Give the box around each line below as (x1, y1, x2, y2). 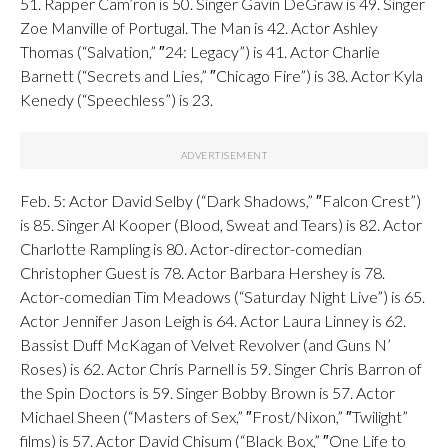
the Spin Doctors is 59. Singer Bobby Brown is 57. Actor (20, 383, 395, 402)
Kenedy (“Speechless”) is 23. (20, 90, 213, 109)
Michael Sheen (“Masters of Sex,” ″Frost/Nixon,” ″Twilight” (20, 407, 408, 426)
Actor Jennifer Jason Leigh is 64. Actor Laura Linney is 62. (20, 311, 406, 330)
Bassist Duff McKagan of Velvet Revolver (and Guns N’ (20, 335, 391, 354)
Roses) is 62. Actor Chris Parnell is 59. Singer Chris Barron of (20, 359, 422, 378)
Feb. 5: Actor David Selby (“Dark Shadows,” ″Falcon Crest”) (20, 191, 421, 210)
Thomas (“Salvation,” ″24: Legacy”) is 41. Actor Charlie (20, 42, 380, 61)
